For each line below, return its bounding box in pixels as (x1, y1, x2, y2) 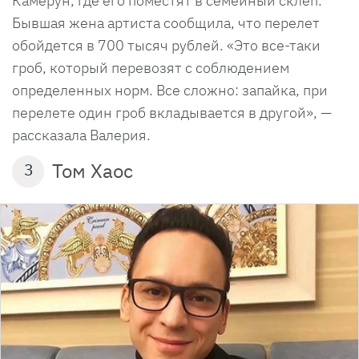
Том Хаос (52, 158, 133, 184)
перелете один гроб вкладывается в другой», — (12, 103, 332, 123)
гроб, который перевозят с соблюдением (12, 58, 289, 78)
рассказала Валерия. (12, 126, 151, 145)
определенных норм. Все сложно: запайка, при (12, 81, 328, 100)
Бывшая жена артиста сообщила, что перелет (12, 14, 320, 33)
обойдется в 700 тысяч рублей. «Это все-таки (12, 36, 321, 55)
